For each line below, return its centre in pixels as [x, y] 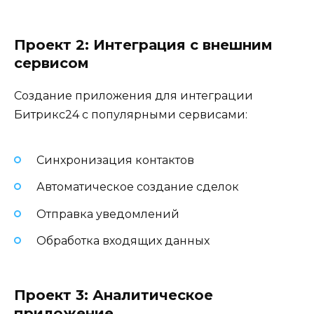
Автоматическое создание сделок [138, 187]
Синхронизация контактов [115, 161]
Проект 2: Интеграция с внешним [143, 45]
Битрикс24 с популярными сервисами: [131, 114]
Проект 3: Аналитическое [114, 295]
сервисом [52, 63]
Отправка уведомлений [108, 214]
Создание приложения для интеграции [134, 95]
